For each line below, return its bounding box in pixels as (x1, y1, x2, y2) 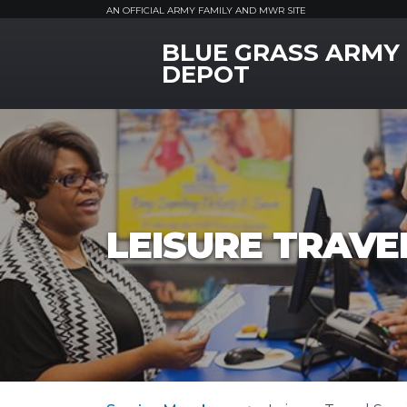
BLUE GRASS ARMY (162, 38, 400, 67)
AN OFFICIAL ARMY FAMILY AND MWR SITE (106, 5, 306, 16)
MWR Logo (105, 39, 186, 56)
